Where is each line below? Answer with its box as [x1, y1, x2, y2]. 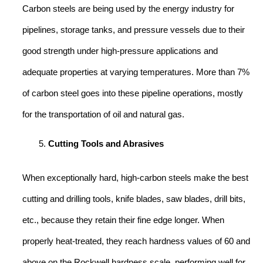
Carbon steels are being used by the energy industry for [22, 4, 234, 14]
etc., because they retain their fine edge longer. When [22, 215, 224, 225]
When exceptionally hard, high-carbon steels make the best [22, 173, 248, 183]
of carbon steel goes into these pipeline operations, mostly [22, 88, 243, 98]
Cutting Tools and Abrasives [48, 139, 164, 149]
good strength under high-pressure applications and [22, 46, 218, 56]
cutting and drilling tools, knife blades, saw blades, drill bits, [22, 194, 245, 204]
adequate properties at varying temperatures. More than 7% [22, 67, 249, 77]
